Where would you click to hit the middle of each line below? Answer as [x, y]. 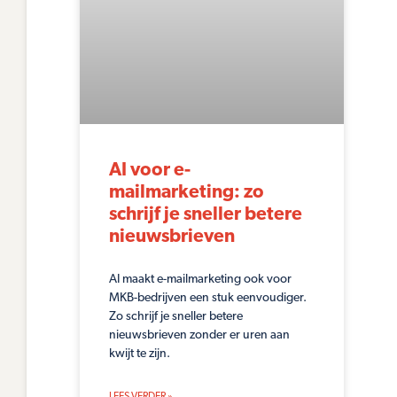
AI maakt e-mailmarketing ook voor [200, 280]
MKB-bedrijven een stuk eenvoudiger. [208, 299]
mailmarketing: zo [187, 193]
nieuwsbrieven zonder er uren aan [199, 336]
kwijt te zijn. [140, 354]
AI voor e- [150, 171]
